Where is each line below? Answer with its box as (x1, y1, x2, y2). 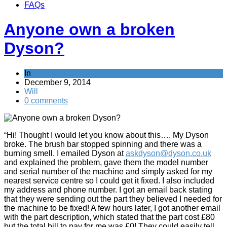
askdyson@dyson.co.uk (126, 148, 211, 158)
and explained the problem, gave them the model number (4, 158, 208, 167)
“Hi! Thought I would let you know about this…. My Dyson (4, 130, 209, 139)
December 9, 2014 (24, 78, 91, 87)
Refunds (33, 68, 63, 78)
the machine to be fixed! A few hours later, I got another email (4, 203, 220, 212)
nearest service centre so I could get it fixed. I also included (4, 176, 214, 185)
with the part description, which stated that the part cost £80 (4, 212, 215, 221)
